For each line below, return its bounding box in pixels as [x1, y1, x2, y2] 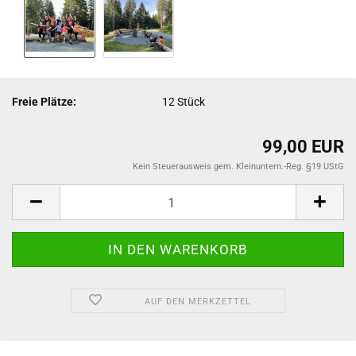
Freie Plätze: [12, 95, 76, 108]
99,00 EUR [262, 137, 344, 157]
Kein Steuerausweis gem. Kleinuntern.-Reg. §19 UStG [133, 161, 344, 172]
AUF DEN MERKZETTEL [144, 296, 251, 307]
